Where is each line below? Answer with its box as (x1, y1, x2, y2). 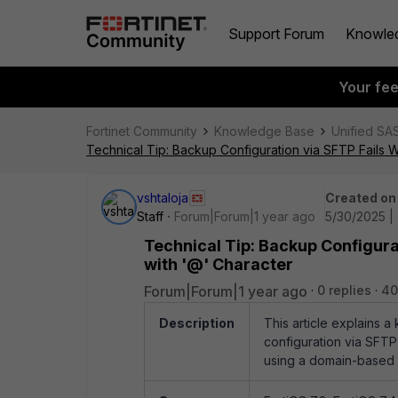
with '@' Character (144, 255, 293, 274)
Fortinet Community (86, 123, 197, 139)
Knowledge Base (214, 123, 314, 139)
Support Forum (228, 24, 324, 43)
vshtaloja (137, 190, 188, 205)
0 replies (317, 283, 371, 298)
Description (159, 315, 235, 330)
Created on (325, 190, 396, 205)
